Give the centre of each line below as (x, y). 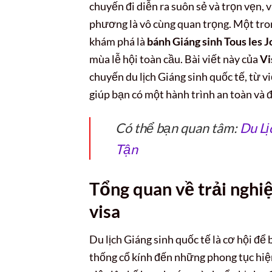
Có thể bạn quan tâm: (178, 128)
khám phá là (118, 41)
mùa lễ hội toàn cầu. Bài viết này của (175, 59)
